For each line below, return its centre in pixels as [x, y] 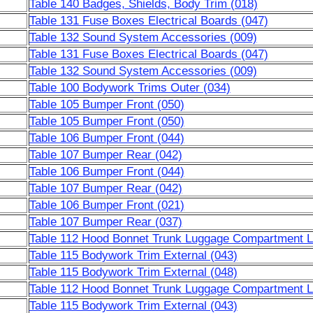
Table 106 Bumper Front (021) [107, 205]
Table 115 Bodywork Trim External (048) [133, 272]
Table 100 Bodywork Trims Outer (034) [130, 88]
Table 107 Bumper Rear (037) [105, 222]
